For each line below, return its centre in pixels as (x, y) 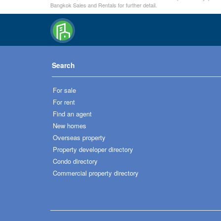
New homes (70, 125)
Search (63, 65)
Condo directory (75, 161)
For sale (64, 90)
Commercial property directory (96, 173)
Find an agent (72, 113)
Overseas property (79, 137)
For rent (64, 102)
